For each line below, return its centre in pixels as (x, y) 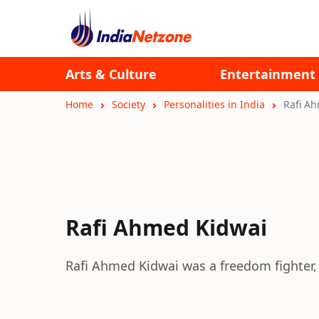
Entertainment (268, 74)
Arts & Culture (111, 74)
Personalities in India (214, 104)
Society (129, 104)
